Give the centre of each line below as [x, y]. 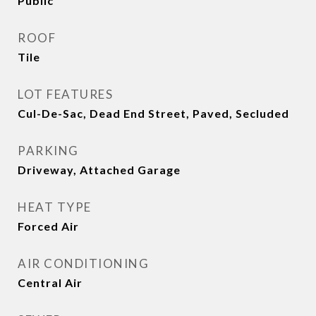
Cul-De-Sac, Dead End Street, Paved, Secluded [153, 113]
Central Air [50, 282]
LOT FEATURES [65, 94]
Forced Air [48, 226]
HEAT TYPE [55, 207]
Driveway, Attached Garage [99, 170]
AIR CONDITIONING [83, 263]
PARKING [48, 151]
